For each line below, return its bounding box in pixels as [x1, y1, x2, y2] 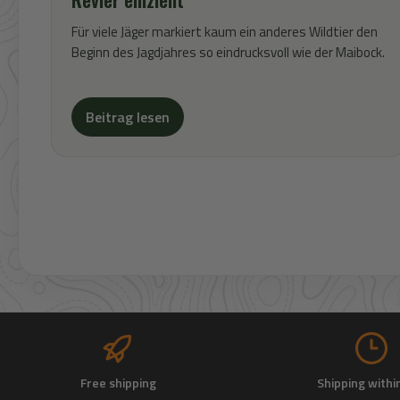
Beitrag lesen [86, 106, 170, 128]
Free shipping [79, 372, 156, 392]
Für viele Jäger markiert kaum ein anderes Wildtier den [71, 21, 378, 42]
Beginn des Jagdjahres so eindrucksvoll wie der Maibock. [71, 42, 385, 62]
